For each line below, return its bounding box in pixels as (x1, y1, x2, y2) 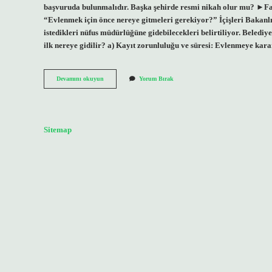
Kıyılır (103, 100, 121, 107)
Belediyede (103, 83, 131, 90)
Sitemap (44, 125, 72, 134)
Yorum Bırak (139, 75, 174, 83)
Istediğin (103, 75, 126, 82)
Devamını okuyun (56, 75, 104, 83)
